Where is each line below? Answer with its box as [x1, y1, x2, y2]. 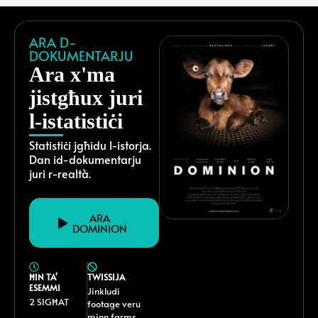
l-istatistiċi [29, 109, 123, 133]
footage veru [87, 297, 141, 311]
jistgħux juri [29, 86, 143, 110]
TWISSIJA [87, 271, 126, 283]
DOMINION [72, 221, 127, 236]
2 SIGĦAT [29, 295, 69, 309]
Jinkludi [87, 285, 121, 298]
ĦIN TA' [29, 271, 57, 283]
